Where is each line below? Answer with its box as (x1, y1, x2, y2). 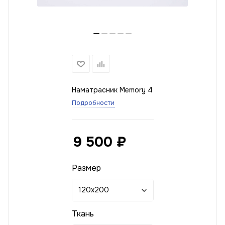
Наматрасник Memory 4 (71, 86, 153, 94)
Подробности (71, 99, 115, 107)
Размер (71, 163, 101, 173)
